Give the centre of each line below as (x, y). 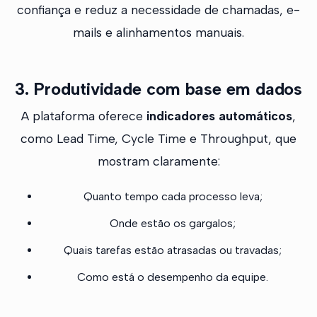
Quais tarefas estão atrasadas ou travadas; (173, 250)
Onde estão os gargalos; (173, 224)
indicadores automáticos (219, 116)
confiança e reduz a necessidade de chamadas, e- (158, 10)
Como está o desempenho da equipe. (173, 277)
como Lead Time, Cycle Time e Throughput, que (158, 139)
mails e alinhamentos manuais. (158, 33)
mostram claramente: (158, 161)
